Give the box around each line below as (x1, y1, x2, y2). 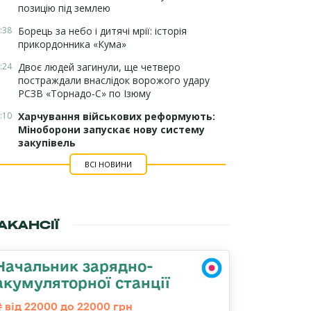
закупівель (18, 136, 76, 149)
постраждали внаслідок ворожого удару (18, 74, 210, 87)
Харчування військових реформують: (18, 110, 215, 123)
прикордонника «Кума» (18, 37, 126, 51)
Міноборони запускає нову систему (18, 123, 205, 136)
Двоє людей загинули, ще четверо (18, 60, 180, 74)
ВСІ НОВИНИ (84, 159, 132, 169)
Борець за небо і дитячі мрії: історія (18, 24, 187, 37)
